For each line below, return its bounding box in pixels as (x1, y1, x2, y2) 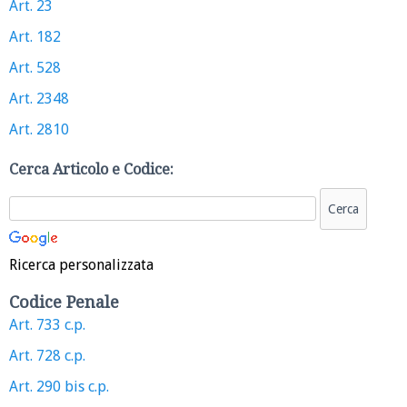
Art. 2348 (9, 89, 69, 107)
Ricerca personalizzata (9, 255, 154, 273)
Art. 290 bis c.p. (9, 377, 109, 395)
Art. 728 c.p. (9, 346, 85, 364)
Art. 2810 (9, 120, 69, 138)
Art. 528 (9, 58, 61, 76)
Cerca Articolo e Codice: (9, 160, 174, 178)
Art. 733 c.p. (9, 315, 85, 333)
